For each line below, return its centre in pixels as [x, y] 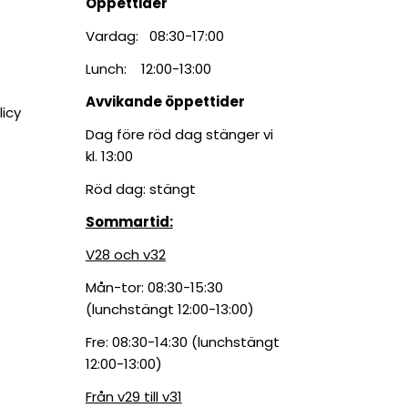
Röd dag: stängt [140, 189]
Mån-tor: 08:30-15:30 [154, 288]
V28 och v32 [125, 255]
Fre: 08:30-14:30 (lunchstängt [182, 342]
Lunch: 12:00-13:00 [148, 69]
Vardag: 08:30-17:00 [156, 36]
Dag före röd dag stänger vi [179, 135]
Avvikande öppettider [165, 102]
